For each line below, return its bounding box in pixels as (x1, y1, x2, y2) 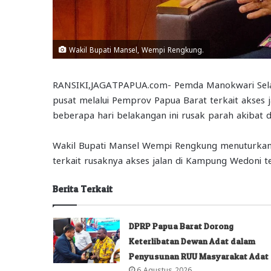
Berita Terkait (53, 183, 113, 195)
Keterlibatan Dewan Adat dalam (128, 235, 255, 246)
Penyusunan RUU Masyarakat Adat (128, 250, 269, 261)
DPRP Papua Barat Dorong (128, 220, 233, 231)
